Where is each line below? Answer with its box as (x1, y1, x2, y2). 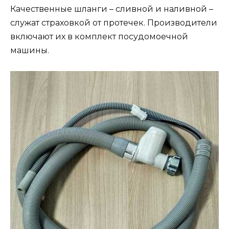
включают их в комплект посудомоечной (10, 31, 188, 41)
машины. (10, 45, 49, 55)
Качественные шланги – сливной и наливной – (10, 4, 213, 14)
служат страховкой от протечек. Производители (10, 17, 217, 28)
